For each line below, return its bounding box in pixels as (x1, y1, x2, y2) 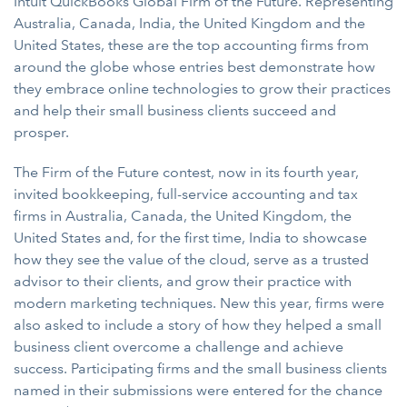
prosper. (14, 124, 69, 141)
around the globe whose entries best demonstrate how (14, 58, 375, 75)
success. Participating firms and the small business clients (14, 360, 387, 377)
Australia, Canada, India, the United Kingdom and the (14, 15, 365, 32)
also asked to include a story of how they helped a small (14, 316, 382, 333)
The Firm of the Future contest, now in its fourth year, (14, 164, 359, 181)
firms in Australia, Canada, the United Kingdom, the (14, 207, 352, 224)
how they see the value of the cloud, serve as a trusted (14, 251, 369, 268)
